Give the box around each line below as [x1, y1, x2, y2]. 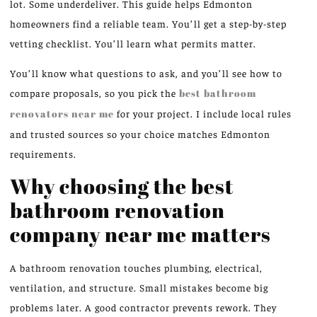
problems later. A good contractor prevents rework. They [10, 300, 277, 313]
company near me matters [10, 219, 271, 248]
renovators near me [10, 107, 114, 121]
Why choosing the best [10, 171, 234, 200]
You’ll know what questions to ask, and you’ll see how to [10, 67, 282, 80]
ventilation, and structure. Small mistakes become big [10, 280, 268, 294]
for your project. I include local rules [114, 107, 292, 120]
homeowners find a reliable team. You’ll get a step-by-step [10, 17, 287, 30]
